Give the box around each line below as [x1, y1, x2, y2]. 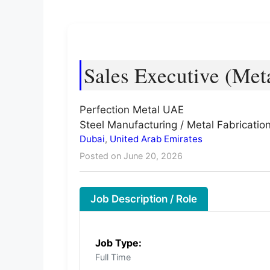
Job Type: [95, 237, 142, 250]
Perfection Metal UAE [80, 103, 184, 116]
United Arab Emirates [110, 133, 202, 145]
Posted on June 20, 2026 [80, 150, 183, 161]
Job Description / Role [90, 193, 197, 206]
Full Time [95, 252, 131, 263]
